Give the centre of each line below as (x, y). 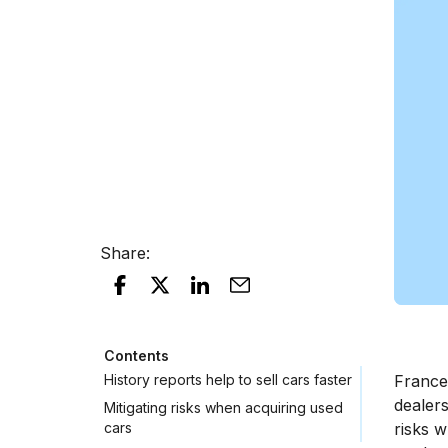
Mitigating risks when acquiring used (223, 407)
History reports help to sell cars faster (228, 379)
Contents (136, 355)
